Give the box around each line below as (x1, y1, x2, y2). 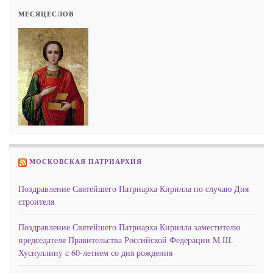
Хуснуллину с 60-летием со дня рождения (18, 246, 172, 258)
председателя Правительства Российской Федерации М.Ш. (18, 233, 233, 246)
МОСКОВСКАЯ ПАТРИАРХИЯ (29, 157, 142, 167)
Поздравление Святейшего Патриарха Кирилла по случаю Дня (18, 182, 249, 194)
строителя (18, 195, 54, 207)
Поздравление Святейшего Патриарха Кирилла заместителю (18, 221, 240, 233)
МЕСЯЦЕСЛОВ (18, 9, 74, 19)
